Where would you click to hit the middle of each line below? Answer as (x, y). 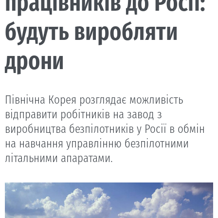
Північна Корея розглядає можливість (94, 100)
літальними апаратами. (59, 158)
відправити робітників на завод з (83, 114)
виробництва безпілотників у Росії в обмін (105, 129)
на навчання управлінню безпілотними (97, 144)
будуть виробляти (91, 32)
